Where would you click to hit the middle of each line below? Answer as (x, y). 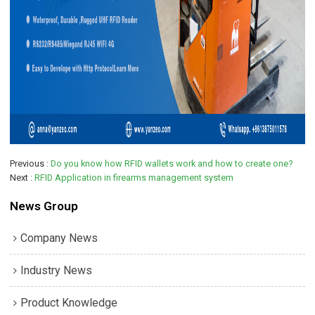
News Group (44, 206)
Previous (27, 163)
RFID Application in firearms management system (134, 177)
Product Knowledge (69, 302)
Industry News (57, 270)
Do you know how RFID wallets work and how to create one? (172, 163)
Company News (59, 238)
